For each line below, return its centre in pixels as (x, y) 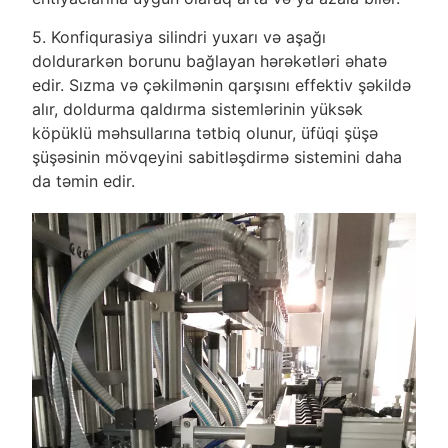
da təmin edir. (83, 181)
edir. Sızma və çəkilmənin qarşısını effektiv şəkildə (221, 85)
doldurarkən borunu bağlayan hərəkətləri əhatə (209, 61)
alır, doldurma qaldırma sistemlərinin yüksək (197, 109)
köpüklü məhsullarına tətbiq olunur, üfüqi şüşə (204, 133)
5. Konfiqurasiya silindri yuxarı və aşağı (178, 37)
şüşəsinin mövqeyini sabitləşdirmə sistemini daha (216, 157)
